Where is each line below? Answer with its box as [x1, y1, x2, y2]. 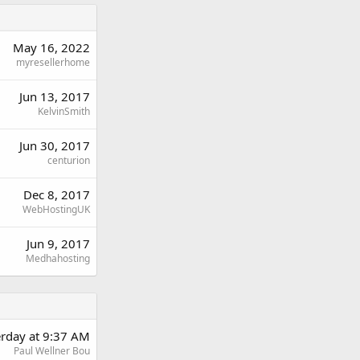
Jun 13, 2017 [19, 88, 90, 104]
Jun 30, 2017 [19, 137, 90, 153]
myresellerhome [16, 55, 90, 69]
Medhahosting [26, 251, 90, 265]
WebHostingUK [22, 202, 90, 216]
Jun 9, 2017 [27, 235, 90, 252]
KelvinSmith [38, 104, 90, 118]
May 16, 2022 [13, 39, 90, 55]
